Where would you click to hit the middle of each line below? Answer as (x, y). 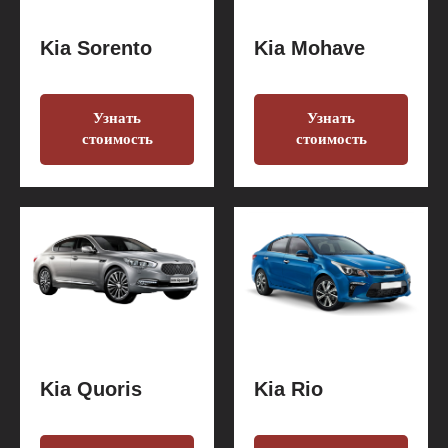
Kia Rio (288, 389)
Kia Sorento (96, 47)
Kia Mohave (309, 47)
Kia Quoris (91, 389)
